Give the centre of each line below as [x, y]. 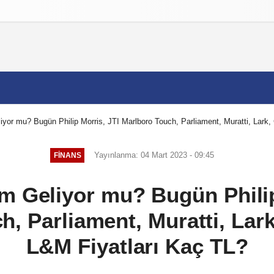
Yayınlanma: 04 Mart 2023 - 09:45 [154, 155]
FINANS [67, 155]
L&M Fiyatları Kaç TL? [137, 246]
